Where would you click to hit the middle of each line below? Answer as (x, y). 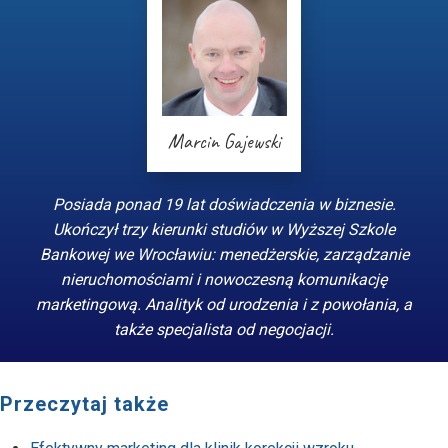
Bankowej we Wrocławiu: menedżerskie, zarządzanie (224, 254)
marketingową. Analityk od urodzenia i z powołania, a (224, 304)
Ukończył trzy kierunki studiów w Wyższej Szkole (224, 229)
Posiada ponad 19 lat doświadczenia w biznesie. (224, 204)
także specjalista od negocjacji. (224, 329)
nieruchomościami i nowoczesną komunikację (224, 279)
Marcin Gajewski (224, 142)
